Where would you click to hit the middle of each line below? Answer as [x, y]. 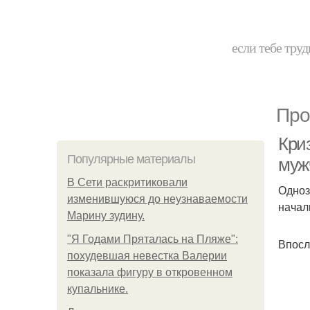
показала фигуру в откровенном [150, 272]
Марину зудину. [106, 216]
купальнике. [98, 289]
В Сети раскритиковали [127, 182]
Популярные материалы [131, 159]
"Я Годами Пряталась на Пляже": [153, 239]
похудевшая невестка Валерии [147, 256]
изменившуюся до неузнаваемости [157, 199]
